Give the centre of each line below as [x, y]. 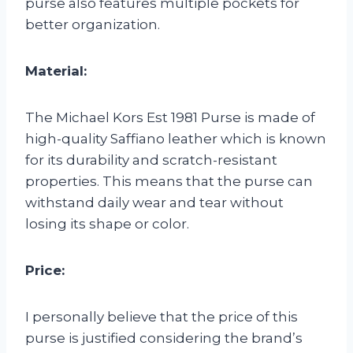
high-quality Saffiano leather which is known [176, 138]
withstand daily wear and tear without [154, 202]
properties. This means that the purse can [169, 181]
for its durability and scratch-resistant [151, 160]
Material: [56, 71]
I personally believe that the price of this [162, 316]
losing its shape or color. [107, 223]
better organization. [93, 24]
